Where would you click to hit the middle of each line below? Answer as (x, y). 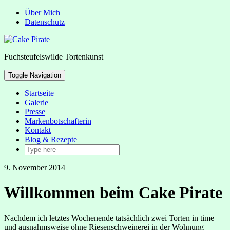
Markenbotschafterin (58, 121)
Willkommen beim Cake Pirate (113, 193)
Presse (35, 112)
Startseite (39, 93)
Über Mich (42, 13)
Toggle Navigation (35, 75)
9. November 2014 (35, 168)
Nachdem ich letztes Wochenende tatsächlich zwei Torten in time (109, 218)
